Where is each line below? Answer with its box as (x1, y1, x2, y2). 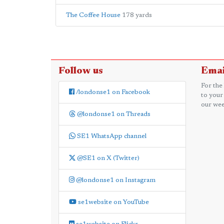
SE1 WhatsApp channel (75, 133, 146, 139)
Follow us (58, 66, 103, 76)
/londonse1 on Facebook (74, 89, 150, 95)
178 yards (122, 12, 152, 18)
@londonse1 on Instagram (74, 177, 155, 183)
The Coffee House (66, 12, 120, 18)
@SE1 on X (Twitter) (75, 155, 139, 161)
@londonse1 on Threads (75, 111, 150, 117)
